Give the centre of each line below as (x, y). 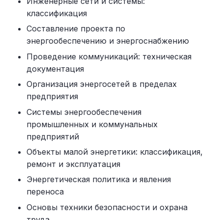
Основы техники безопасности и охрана (107, 207)
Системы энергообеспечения (84, 112)
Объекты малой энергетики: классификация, (115, 151)
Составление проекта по (76, 29)
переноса (45, 192)
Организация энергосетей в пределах (102, 84)
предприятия (52, 96)
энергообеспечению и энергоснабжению (108, 41)
